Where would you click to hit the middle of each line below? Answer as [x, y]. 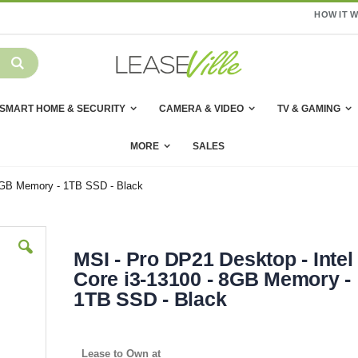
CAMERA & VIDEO [201, 109]
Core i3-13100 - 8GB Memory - [213, 279]
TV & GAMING [308, 109]
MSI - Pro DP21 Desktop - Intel [213, 259]
